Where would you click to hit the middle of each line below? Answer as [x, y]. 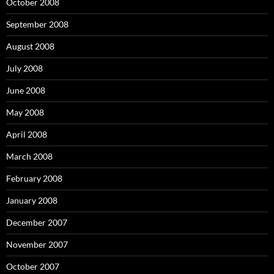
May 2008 [25, 112]
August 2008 [30, 46]
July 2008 [24, 68]
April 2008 [27, 134]
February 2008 [34, 178]
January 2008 [32, 200]
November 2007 [37, 244]
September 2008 [37, 24]
